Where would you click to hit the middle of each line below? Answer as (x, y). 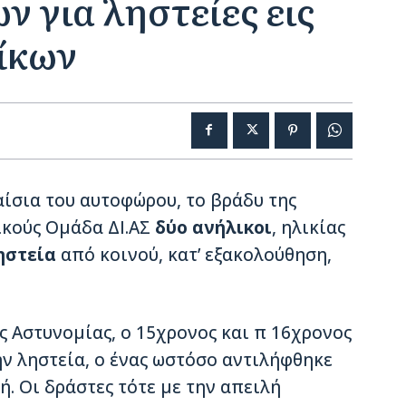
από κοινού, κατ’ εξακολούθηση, (196, 254)
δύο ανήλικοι (211, 227)
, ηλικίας (309, 227)
